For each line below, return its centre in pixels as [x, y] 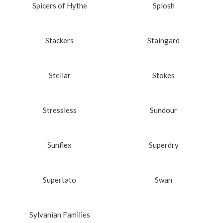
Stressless [59, 110]
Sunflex [59, 145]
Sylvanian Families [59, 214]
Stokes [164, 75]
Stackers [59, 40]
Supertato [59, 179]
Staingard [164, 40]
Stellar [59, 75]
